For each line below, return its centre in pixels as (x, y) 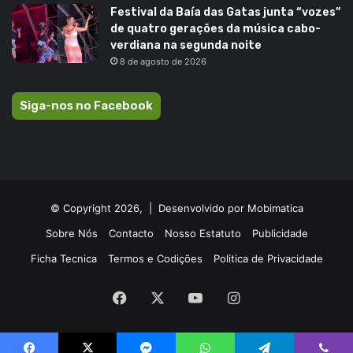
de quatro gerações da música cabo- (216, 28)
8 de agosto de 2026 (163, 61)
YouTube (230, 296)
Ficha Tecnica (63, 258)
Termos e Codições (155, 258)
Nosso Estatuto (203, 233)
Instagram (272, 296)
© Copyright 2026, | (104, 208)
